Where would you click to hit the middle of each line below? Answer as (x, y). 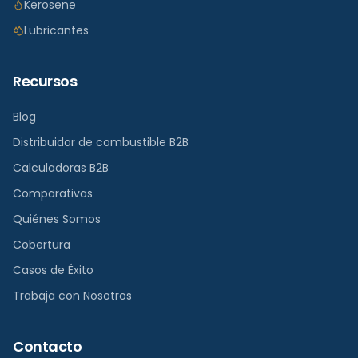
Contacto (48, 346)
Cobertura (42, 245)
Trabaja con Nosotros (72, 296)
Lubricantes (56, 30)
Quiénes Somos (57, 219)
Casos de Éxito (53, 270)
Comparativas (53, 193)
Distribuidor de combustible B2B (101, 142)
